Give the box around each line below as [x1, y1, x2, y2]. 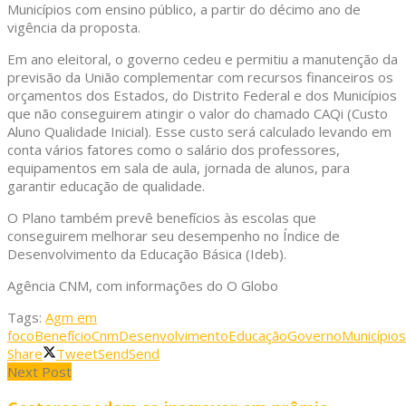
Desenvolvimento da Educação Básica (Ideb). [7, 245, 286, 264]
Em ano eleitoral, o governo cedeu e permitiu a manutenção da [7, 50, 398, 69]
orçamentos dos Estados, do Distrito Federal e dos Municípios [7, 86, 397, 105]
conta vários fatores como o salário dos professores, [7, 140, 340, 159]
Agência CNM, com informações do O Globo [7, 276, 278, 295]
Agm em [45, 308, 97, 327]
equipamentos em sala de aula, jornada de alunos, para [7, 159, 350, 178]
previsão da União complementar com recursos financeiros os [7, 68, 393, 87]
